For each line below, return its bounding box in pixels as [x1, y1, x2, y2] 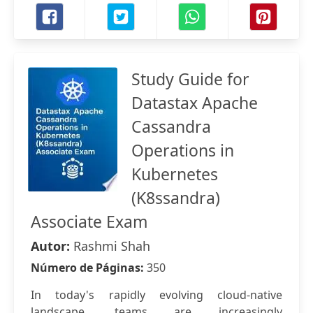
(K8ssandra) [131, 187, 220, 209]
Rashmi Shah [73, 238, 150, 254]
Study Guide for [131, 68, 249, 90]
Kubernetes [131, 163, 218, 185]
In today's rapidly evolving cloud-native [31, 287, 282, 303]
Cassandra [131, 115, 211, 138]
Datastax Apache [131, 92, 258, 114]
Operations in [131, 139, 234, 161]
